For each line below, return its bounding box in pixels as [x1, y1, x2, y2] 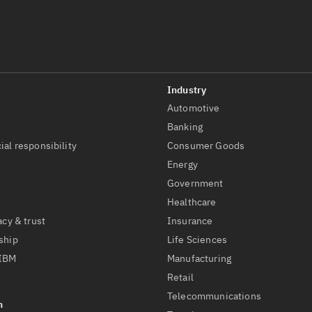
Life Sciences [167, 233, 228, 247]
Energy [167, 158, 198, 171]
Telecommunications [167, 290, 261, 303]
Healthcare [167, 196, 217, 209]
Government [167, 177, 224, 190]
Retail [167, 271, 194, 284]
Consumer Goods [167, 139, 245, 153]
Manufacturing [167, 252, 232, 265]
